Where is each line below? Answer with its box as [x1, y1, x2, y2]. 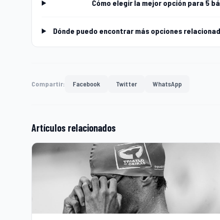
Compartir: [31, 80, 65, 88]
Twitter [116, 80, 137, 88]
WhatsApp [153, 80, 182, 88]
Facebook [73, 80, 100, 88]
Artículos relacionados [31, 122, 116, 134]
